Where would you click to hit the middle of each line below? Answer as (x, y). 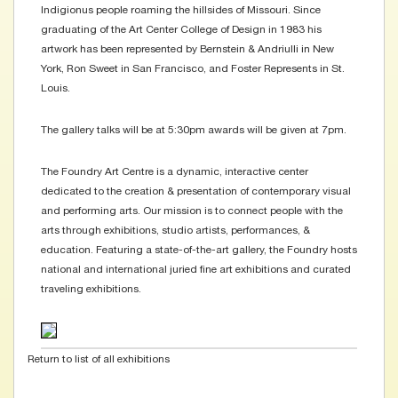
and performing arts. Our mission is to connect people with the (192, 211)
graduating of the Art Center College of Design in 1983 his (181, 30)
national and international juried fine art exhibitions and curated (196, 270)
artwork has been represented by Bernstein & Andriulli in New (187, 49)
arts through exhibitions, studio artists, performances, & (175, 231)
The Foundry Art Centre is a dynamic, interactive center (175, 172)
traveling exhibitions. (91, 289)
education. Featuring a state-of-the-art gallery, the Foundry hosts (199, 250)
